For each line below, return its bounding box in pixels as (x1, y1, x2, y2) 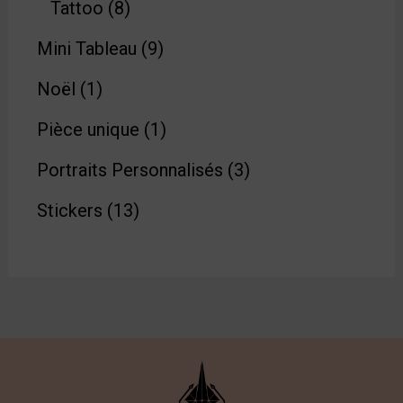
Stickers (37, 200, 103, 222)
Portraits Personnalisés (37, 159, 224, 182)
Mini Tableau (37, 38, 138, 60)
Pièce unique (37, 119, 140, 141)
